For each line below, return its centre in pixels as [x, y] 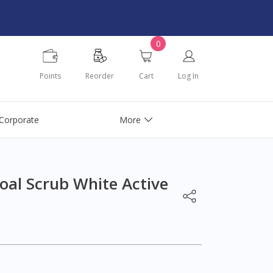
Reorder [100, 76]
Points [50, 76]
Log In [188, 76]
